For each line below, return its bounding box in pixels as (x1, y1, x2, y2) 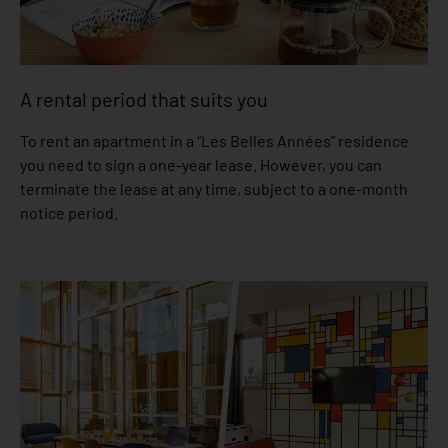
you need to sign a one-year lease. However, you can (20, 154, 382, 174)
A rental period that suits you (20, 86, 268, 111)
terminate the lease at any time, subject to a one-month (20, 178, 408, 198)
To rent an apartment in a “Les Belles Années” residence (20, 130, 409, 150)
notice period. (20, 202, 118, 222)
